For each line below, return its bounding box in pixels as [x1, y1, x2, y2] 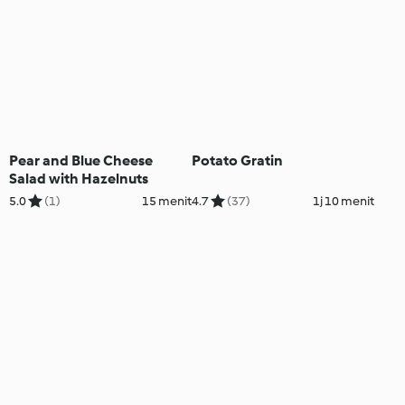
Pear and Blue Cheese [9, 152, 153, 170]
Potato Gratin [191, 152, 283, 170]
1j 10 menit [312, 193, 374, 210]
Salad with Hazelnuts [9, 170, 148, 188]
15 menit [141, 193, 192, 210]
